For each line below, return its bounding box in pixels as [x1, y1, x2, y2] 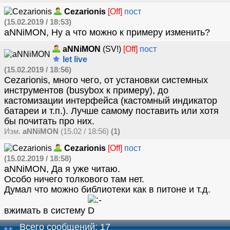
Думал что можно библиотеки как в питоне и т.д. [4, 184, 210, 195]
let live [61, 55, 87, 64]
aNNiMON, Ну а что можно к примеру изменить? [4, 27, 210, 37]
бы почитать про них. [4, 116, 94, 126]
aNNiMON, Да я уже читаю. [4, 164, 120, 174]
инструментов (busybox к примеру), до [4, 85, 168, 95]
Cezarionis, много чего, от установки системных [4, 75, 208, 85]
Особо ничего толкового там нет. [4, 174, 144, 184]
